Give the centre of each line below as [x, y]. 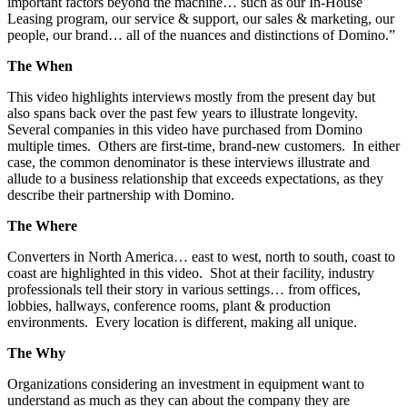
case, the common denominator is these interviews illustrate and [189, 163]
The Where [42, 226]
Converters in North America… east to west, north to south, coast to [201, 257]
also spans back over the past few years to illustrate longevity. [184, 114]
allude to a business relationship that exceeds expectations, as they [195, 179]
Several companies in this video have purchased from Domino [185, 130]
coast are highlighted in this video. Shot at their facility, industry [191, 273]
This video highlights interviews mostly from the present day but [191, 97]
